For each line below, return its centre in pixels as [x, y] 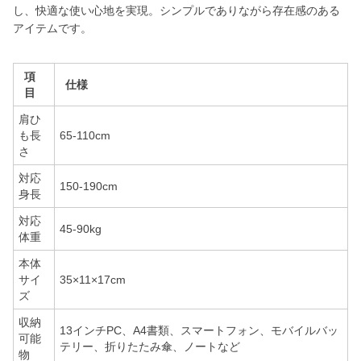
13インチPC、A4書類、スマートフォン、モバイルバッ [199, 331]
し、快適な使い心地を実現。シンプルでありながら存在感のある [176, 11]
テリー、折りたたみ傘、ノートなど [150, 347]
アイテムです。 [52, 29]
